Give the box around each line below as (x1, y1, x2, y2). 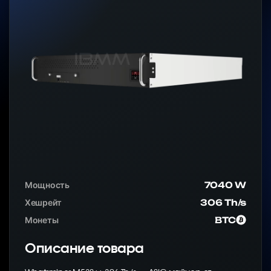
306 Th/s (200, 197, 246, 207)
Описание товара (25, 242, 144, 255)
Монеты (25, 215, 59, 225)
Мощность (25, 180, 70, 190)
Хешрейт (25, 197, 62, 207)
